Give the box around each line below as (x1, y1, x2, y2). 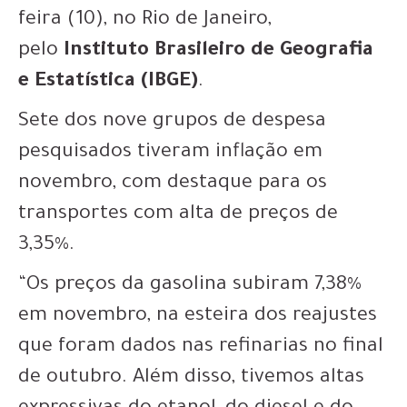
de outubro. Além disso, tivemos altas (18, 367, 364, 390)
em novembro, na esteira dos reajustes (18, 305, 377, 328)
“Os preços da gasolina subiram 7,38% (18, 274, 362, 297)
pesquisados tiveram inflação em (18, 142, 323, 164)
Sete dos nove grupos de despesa (18, 111, 326, 134)
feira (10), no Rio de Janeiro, (18, 9, 272, 32)
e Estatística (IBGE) (18, 71, 198, 94)
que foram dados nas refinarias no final (18, 336, 383, 359)
